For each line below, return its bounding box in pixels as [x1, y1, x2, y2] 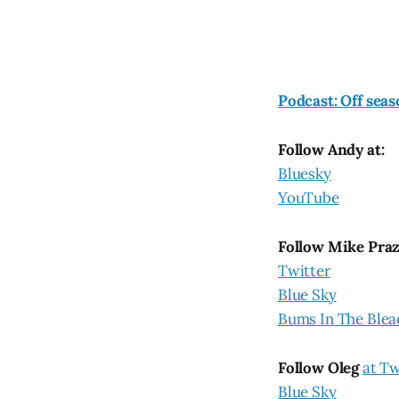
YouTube [278, 188, 339, 208]
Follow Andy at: [278, 140, 385, 160]
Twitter [278, 261, 330, 281]
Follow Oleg [278, 358, 360, 379]
